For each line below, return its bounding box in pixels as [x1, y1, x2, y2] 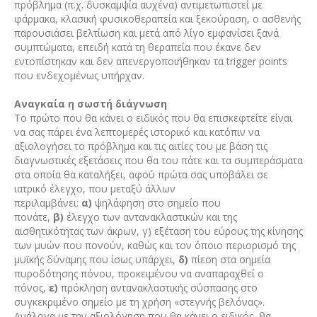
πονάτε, [13, 209, 50, 224]
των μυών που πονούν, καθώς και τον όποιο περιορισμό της [13, 238, 296, 252]
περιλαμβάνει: [13, 195, 81, 209]
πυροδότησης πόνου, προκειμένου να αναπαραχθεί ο [13, 266, 264, 280]
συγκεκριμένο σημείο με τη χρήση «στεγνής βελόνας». [13, 294, 265, 309]
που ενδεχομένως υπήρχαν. [13, 68, 144, 82]
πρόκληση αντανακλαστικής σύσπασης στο [57, 280, 258, 294]
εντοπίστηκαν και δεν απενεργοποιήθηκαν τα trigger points [13, 54, 287, 68]
